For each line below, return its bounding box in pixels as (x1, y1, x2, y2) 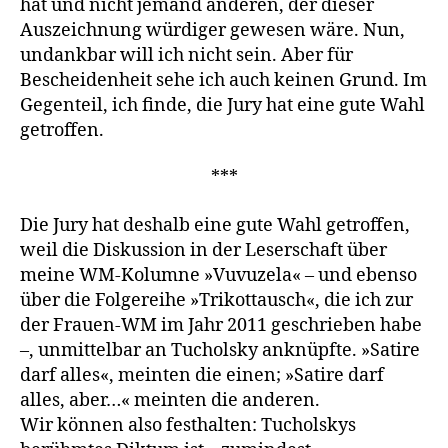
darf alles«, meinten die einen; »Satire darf (20, 363, 384, 387)
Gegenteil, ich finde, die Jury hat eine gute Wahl (20, 93, 425, 117)
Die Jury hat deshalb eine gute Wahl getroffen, (20, 213, 410, 237)
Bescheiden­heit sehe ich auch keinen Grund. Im (20, 68, 427, 92)
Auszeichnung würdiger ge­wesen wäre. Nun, (20, 18, 405, 42)
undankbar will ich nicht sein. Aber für (20, 43, 353, 67)
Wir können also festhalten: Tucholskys (20, 413, 356, 437)
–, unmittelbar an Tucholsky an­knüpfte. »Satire (20, 338, 420, 362)
